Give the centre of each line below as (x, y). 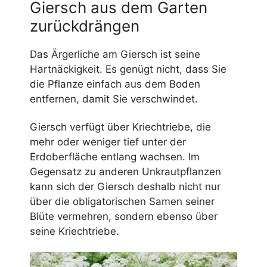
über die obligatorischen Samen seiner (122, 201)
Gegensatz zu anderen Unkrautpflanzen (125, 171)
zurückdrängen (85, 26)
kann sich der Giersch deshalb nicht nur (125, 186)
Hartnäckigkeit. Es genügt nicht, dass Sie (128, 69)
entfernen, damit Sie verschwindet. (114, 99)
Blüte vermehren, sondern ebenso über (124, 216)
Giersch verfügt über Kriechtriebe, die (120, 127)
